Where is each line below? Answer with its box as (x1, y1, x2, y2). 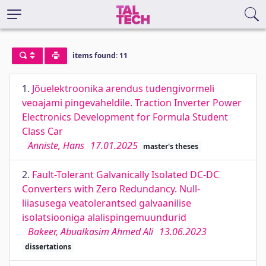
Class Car (22, 125, 63, 138)
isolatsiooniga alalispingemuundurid (22, 211, 186, 224)
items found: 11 (72, 50, 128, 61)
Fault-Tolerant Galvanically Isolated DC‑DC (32, 168, 219, 181)
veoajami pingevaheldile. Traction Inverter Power (22, 96, 242, 109)
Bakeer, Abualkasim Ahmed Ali (28, 225, 153, 238)
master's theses (142, 141, 198, 151)
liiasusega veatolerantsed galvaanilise (22, 197, 191, 210)
